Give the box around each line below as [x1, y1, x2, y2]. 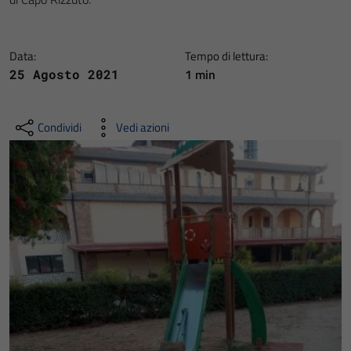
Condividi [38, 118, 81, 136]
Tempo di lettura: [185, 47, 268, 65]
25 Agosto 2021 [9, 66, 119, 82]
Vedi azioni [116, 118, 169, 136]
